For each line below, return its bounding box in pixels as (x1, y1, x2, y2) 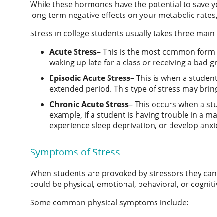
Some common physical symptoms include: (30, 197, 188, 208)
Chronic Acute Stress (49, 98, 129, 109)
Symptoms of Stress (30, 145, 120, 158)
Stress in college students (30, 28, 124, 39)
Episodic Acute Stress (49, 72, 130, 83)
